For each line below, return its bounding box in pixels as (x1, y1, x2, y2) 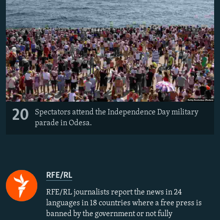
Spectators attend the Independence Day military (35, 109, 198, 117)
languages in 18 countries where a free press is (46, 199, 202, 208)
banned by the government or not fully (46, 210, 172, 219)
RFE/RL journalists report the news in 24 (46, 189, 182, 197)
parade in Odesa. (35, 119, 92, 128)
